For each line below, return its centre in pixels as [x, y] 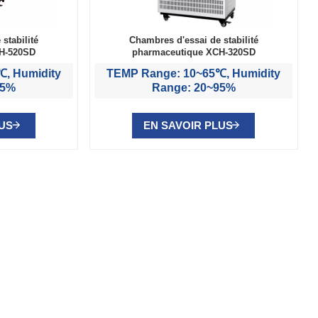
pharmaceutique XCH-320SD [193, 52]
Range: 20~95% [193, 87]
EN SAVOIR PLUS [188, 125]
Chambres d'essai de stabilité [193, 40]
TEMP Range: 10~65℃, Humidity [194, 73]
